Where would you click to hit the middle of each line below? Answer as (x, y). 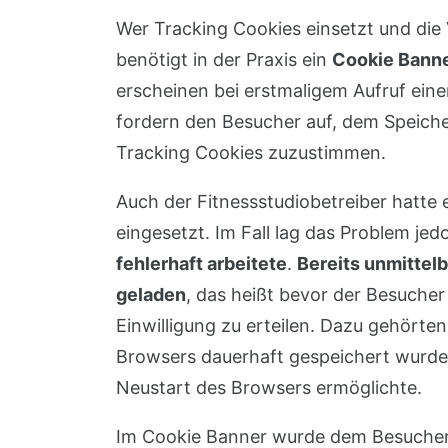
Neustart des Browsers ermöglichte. (268, 387)
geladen (150, 294)
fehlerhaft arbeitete (201, 263)
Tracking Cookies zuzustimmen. (250, 152)
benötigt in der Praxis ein (223, 59)
